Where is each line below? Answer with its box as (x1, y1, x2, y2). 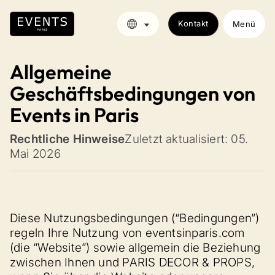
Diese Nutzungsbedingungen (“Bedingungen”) (10, 211, 260, 225)
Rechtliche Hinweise (10, 132, 125, 146)
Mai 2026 (10, 147, 61, 161)
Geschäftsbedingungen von (10, 81, 255, 106)
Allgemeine (10, 60, 112, 84)
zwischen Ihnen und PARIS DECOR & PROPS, (10, 255, 255, 269)
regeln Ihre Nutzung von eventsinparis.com (10, 226, 245, 240)
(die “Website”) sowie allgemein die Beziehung (10, 241, 261, 255)
